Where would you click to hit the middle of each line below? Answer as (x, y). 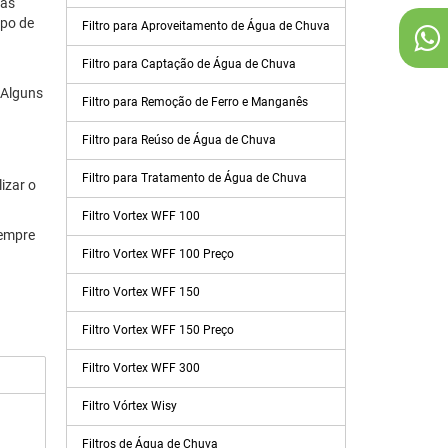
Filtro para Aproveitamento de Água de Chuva (206, 26)
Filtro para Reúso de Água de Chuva (179, 140)
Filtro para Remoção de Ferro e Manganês (195, 102)
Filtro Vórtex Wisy (129, 406)
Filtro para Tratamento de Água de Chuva (194, 178)
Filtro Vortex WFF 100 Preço (158, 254)
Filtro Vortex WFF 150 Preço (158, 330)
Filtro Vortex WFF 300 (141, 368)
